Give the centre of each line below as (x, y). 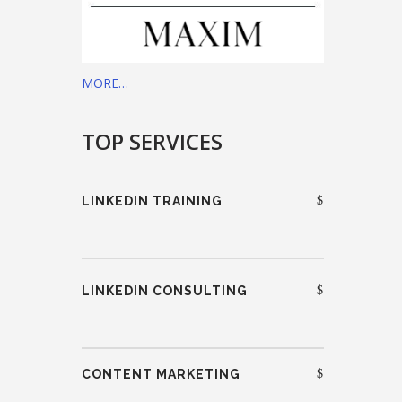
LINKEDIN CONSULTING (165, 290)
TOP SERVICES (152, 141)
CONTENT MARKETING (161, 374)
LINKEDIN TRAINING (152, 201)
